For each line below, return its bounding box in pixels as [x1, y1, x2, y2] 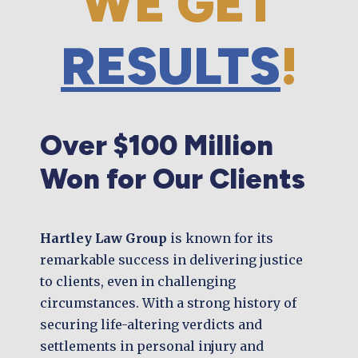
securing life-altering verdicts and [40, 316, 262, 332]
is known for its [167, 230, 273, 246]
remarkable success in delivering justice [40, 252, 303, 268]
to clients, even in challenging [40, 273, 236, 289]
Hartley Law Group [40, 230, 167, 246]
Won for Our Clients [40, 162, 305, 196]
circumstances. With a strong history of [40, 295, 296, 311]
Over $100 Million [40, 129, 273, 162]
